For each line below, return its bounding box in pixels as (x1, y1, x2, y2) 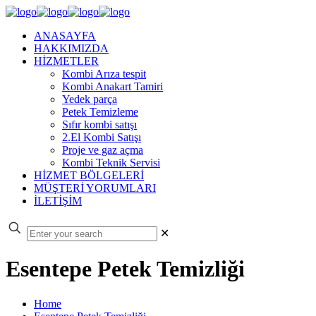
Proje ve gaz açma (62, 144, 143, 156)
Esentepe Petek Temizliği (6, 256, 245, 282)
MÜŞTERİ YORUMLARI (34, 182, 156, 194)
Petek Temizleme (62, 106, 138, 118)
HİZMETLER (34, 55, 99, 67)
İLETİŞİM (34, 195, 82, 207)
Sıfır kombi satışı (62, 119, 137, 130)
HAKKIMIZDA (34, 42, 109, 54)
